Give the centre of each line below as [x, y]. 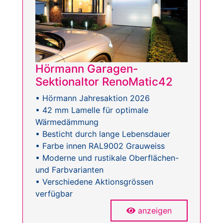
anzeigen [155, 211]
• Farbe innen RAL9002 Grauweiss [100, 146]
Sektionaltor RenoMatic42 [104, 82]
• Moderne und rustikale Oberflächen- [107, 158]
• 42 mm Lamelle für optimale [92, 110]
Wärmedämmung [67, 122]
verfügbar [54, 194]
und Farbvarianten [69, 170]
